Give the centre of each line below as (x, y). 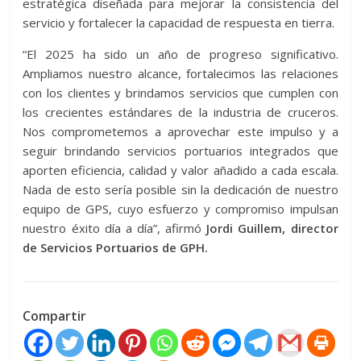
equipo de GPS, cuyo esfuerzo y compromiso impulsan (180, 209)
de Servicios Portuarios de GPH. (116, 247)
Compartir (55, 316)
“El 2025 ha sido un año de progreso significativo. (180, 54)
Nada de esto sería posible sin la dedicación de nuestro (180, 189)
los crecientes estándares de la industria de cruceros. (180, 112)
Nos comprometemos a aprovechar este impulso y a (180, 131)
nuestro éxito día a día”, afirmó (115, 228)
